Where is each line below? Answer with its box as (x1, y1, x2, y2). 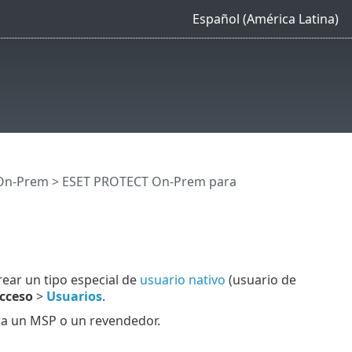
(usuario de (225, 270, 296, 288)
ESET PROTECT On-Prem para (61, 173, 236, 191)
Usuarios (46, 287, 102, 305)
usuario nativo (139, 270, 225, 288)
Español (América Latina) (192, 9, 339, 27)
